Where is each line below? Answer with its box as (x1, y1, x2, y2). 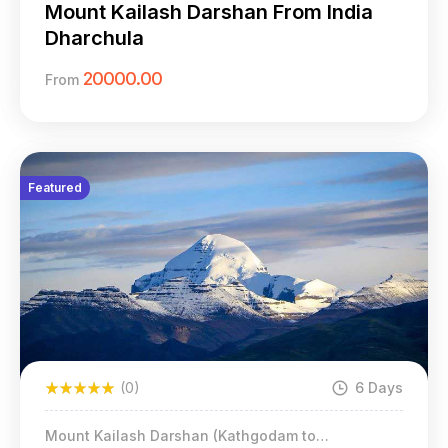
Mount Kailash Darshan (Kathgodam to (45, 426, 316, 444)
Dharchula (45, 25, 144, 50)
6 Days (355, 378, 403, 396)
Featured (28, 179, 82, 195)
